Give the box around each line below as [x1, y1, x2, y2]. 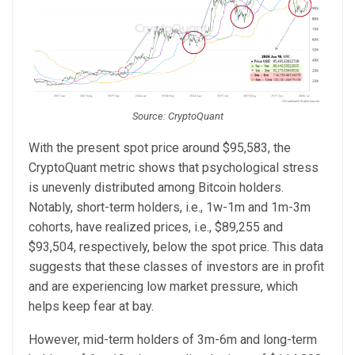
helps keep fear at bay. [29, 299, 154, 315]
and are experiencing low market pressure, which [29, 279, 298, 295]
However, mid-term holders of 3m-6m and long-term [29, 332, 317, 348]
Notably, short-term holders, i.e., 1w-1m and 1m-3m [29, 200, 311, 216]
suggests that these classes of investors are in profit [29, 259, 324, 275]
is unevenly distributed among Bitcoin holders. [29, 180, 284, 196]
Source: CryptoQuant [132, 110, 223, 123]
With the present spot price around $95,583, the [29, 140, 291, 156]
